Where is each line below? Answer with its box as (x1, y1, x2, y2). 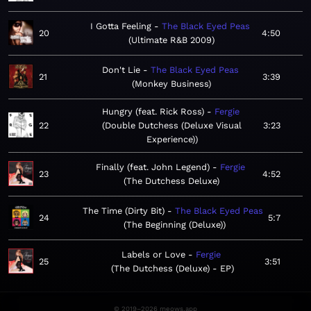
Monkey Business (135, 78, 208, 90)
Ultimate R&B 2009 (131, 35, 212, 46)
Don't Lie (101, 65, 140, 76)
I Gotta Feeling (90, 21, 151, 32)
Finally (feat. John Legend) (95, 162, 210, 173)
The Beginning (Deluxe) (126, 219, 223, 230)
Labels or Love (121, 249, 185, 260)
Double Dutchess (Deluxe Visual (105, 120, 242, 131)
